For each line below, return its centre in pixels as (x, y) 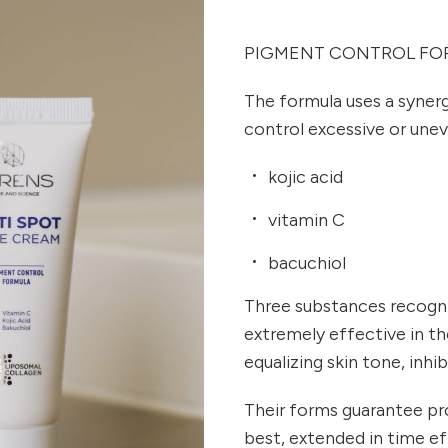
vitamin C (306, 219)
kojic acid (305, 176)
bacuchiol (307, 262)
